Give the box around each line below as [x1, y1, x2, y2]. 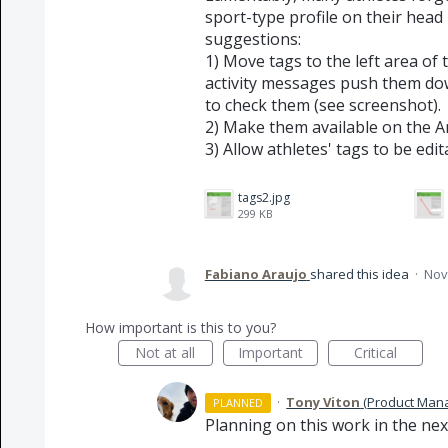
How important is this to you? [84, 318, 276, 337]
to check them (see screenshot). [204, 94, 441, 116]
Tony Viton [286, 393, 361, 411]
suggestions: [204, 28, 301, 50]
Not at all [135, 343, 196, 362]
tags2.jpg [237, 189, 290, 206]
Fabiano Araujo [204, 265, 307, 283]
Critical [353, 343, 397, 362]
